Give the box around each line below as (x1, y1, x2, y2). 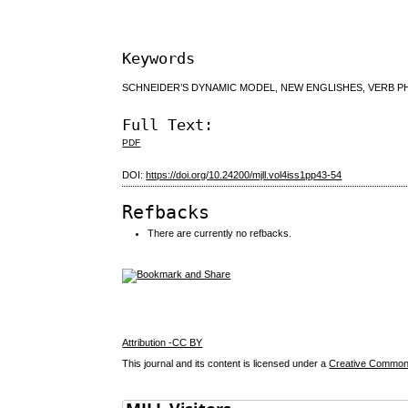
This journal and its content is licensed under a (122, 357, 330, 369)
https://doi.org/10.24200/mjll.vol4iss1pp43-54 (146, 169, 342, 181)
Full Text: (122, 115, 214, 134)
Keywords (122, 49, 196, 68)
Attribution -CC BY (122, 336, 203, 348)
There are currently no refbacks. (148, 228, 292, 240)
